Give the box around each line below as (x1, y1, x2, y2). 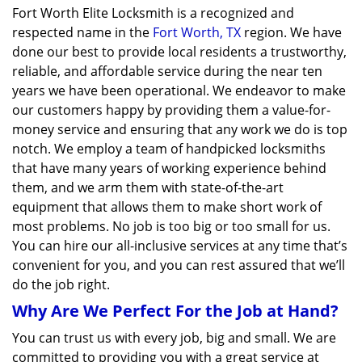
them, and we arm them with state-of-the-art (12, 179, 284, 196)
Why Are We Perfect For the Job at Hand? (12, 300, 339, 322)
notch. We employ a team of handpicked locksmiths (12, 140, 326, 158)
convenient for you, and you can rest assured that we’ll (12, 256, 345, 274)
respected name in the (12, 23, 153, 41)
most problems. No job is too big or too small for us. (12, 217, 330, 235)
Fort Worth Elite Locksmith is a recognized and (12, 4, 294, 22)
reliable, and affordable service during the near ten (12, 62, 322, 80)
